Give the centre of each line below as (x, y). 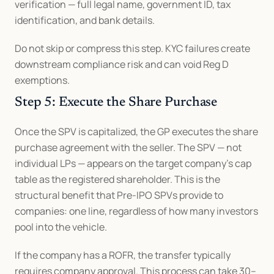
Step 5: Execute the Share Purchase (116, 103)
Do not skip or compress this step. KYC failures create (132, 48)
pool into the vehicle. (61, 227)
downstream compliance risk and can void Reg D (122, 64)
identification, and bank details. (85, 20)
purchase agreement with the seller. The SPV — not (128, 147)
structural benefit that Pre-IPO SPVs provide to (119, 195)
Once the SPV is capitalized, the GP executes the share (136, 131)
